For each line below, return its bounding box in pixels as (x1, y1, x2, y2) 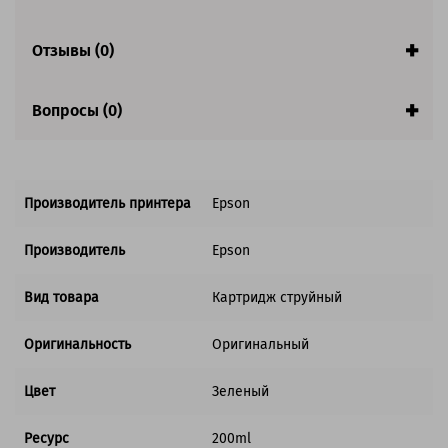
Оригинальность (24, 336, 131, 354)
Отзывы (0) (32, 40, 114, 60)
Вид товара (24, 289, 99, 307)
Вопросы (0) (32, 100, 122, 120)
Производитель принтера (24, 195, 191, 213)
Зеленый (212, 383, 269, 401)
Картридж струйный (212, 289, 342, 307)
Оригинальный (212, 336, 309, 354)
